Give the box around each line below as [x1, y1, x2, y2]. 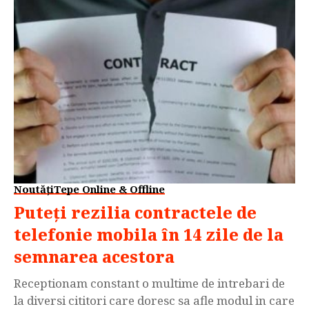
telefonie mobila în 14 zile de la [14, 223, 283, 246]
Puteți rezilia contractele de [14, 201, 257, 224]
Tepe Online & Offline [54, 182, 165, 197]
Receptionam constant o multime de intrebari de [14, 275, 285, 292]
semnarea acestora [14, 246, 175, 268]
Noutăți [14, 182, 54, 197]
